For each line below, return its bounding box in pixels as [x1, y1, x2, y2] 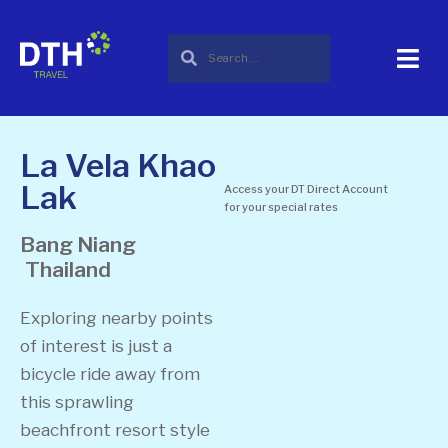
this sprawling [20, 392, 134, 412]
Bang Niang [20, 232, 136, 257]
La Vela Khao [20, 146, 216, 185]
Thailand [25, 257, 111, 282]
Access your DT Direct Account [224, 182, 388, 196]
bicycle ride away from [20, 364, 200, 384]
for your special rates [224, 200, 338, 214]
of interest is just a [20, 336, 172, 356]
